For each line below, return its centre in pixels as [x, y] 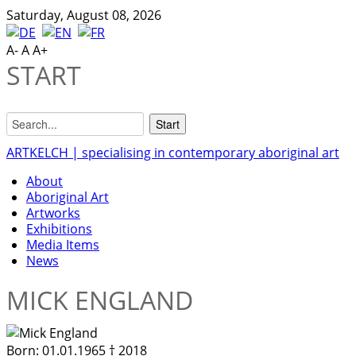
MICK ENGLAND [100, 300]
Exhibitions [59, 229]
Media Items [63, 245]
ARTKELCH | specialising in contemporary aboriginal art [173, 153]
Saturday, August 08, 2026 [84, 15]
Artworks [53, 213]
